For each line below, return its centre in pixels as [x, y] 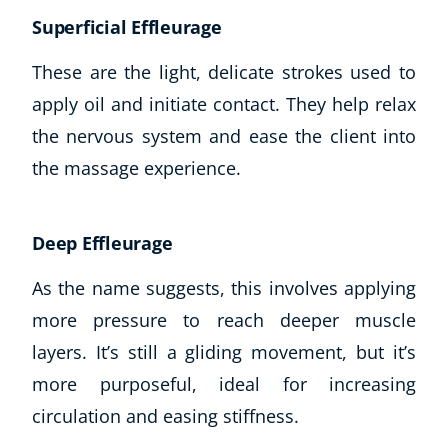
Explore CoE [73, 356]
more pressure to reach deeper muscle [224, 320]
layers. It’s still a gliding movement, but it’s [224, 352]
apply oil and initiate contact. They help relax [224, 104]
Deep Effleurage [102, 243]
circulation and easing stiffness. [165, 416]
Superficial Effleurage [127, 27]
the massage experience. [136, 168]
